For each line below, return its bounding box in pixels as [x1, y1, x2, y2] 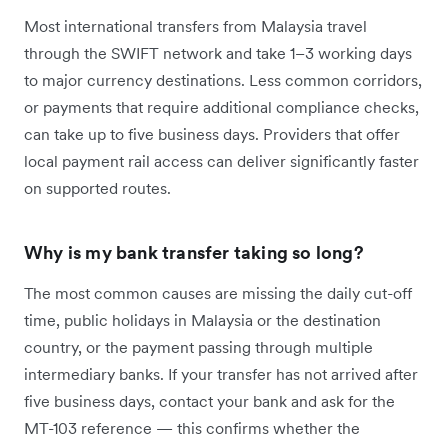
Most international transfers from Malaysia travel [24, 15, 367, 36]
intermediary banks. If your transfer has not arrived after [24, 363, 418, 384]
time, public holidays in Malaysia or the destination [24, 309, 381, 330]
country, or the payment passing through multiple [24, 336, 373, 357]
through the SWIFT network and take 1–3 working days [24, 42, 412, 63]
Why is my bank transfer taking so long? [24, 240, 364, 264]
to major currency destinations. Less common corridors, [24, 69, 422, 90]
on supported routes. [24, 177, 171, 198]
